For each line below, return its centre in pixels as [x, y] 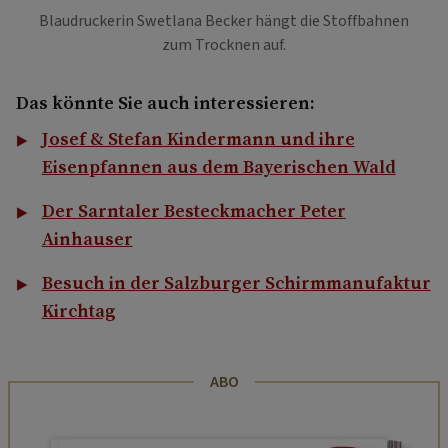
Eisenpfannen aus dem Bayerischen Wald [218, 167]
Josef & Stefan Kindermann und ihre [198, 139]
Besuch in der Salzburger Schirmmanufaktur [236, 283]
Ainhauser [87, 239]
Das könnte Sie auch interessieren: [165, 103]
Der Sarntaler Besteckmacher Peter [193, 211]
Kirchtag [78, 311]
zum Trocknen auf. [224, 45]
